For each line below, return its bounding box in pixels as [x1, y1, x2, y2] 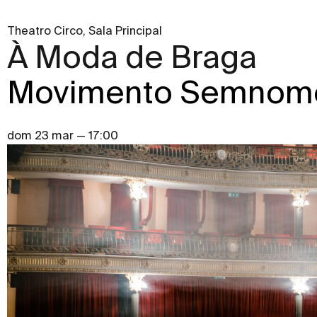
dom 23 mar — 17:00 [7, 128, 118, 143]
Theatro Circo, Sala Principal [7, 23, 162, 38]
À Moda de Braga [7, 37, 257, 77]
